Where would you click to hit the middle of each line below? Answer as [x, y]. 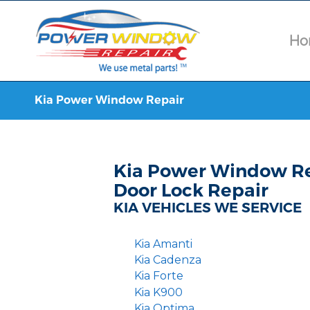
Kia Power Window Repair [109, 100]
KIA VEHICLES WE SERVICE [208, 208]
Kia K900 [158, 292]
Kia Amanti [163, 244]
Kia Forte [158, 276]
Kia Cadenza [167, 260]
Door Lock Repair [191, 190]
